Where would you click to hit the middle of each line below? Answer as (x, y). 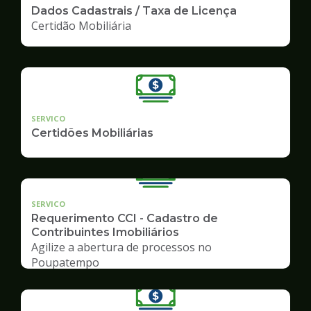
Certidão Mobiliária (81, 25)
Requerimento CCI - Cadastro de (125, 218)
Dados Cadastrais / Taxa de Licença (134, 10)
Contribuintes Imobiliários (105, 232)
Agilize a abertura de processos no (121, 247)
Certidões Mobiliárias (92, 133)
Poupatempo (65, 262)
